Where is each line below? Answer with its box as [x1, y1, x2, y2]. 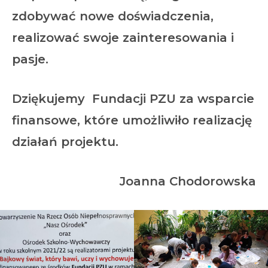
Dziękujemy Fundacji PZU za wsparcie [12, 91, 254, 106]
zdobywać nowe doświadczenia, [12, 8, 214, 23]
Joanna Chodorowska [120, 173, 256, 188]
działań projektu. [12, 134, 118, 149]
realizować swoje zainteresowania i [12, 30, 234, 45]
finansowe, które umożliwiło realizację [12, 112, 252, 127]
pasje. [12, 51, 48, 66]
